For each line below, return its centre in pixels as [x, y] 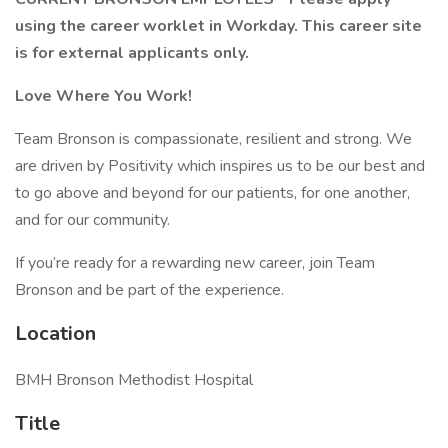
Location [55, 333]
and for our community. [92, 220]
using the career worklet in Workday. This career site [218, 26]
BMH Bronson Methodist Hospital [134, 380]
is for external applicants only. [132, 53]
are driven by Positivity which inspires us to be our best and [220, 166]
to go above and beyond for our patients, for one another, [212, 193]
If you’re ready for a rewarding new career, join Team [195, 263]
